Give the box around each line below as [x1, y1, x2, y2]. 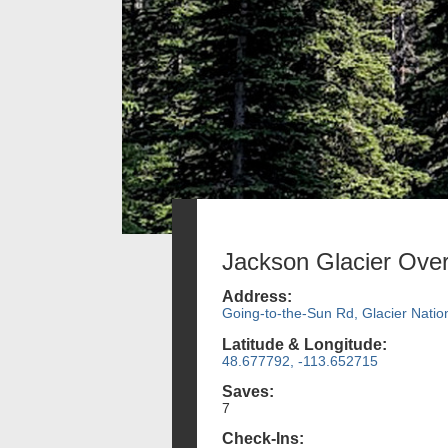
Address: [222, 288, 292, 306]
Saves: [222, 382, 274, 400]
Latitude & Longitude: [222, 335, 387, 353]
